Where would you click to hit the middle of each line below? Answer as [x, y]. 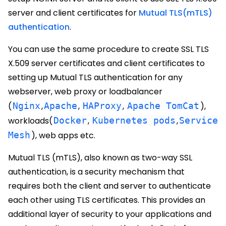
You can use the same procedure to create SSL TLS [108, 49]
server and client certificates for [73, 13]
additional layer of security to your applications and [110, 214]
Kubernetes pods [134, 120]
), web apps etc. [63, 135]
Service [199, 120]
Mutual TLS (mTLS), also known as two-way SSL [100, 158]
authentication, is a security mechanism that [96, 172]
